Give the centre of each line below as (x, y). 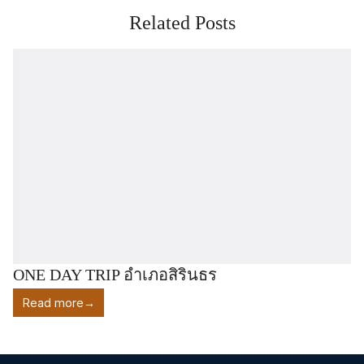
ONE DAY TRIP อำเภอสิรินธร (115, 275)
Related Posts (182, 22)
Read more (53, 303)
